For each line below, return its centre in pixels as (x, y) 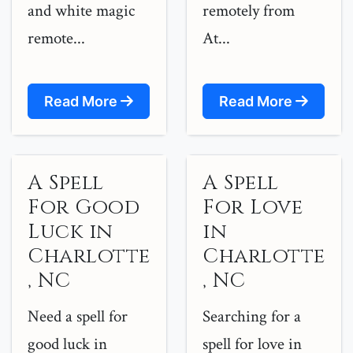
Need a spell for (78, 316)
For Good (84, 208)
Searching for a (252, 316)
